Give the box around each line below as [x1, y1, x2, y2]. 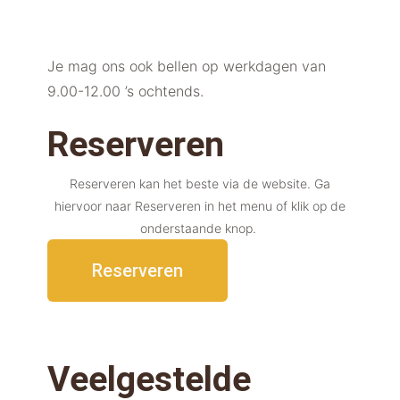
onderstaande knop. [140, 220, 260, 236]
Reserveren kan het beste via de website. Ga [70, 175, 330, 191]
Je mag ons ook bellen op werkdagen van [46, 56, 326, 75]
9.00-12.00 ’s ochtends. [46, 81, 208, 100]
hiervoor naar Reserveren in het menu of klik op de [54, 197, 346, 213]
